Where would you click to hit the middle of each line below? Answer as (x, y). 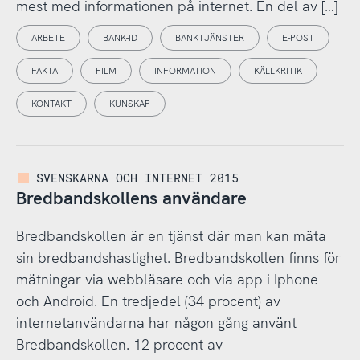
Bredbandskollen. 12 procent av (119, 344)
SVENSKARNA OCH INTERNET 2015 (138, 177)
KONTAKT (51, 104)
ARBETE (48, 38)
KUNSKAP (129, 104)
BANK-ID (120, 38)
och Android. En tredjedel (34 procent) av (148, 301)
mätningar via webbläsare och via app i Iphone (167, 279)
